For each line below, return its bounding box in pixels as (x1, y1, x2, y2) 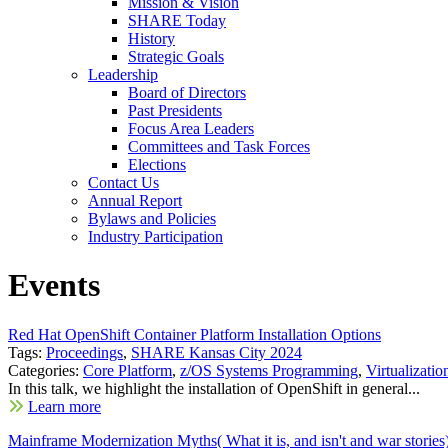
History (128, 30, 175, 47)
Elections (128, 156, 186, 173)
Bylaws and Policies (88, 210, 216, 227)
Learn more (28, 397, 101, 415)
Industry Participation (88, 228, 223, 245)
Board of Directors (128, 84, 246, 101)
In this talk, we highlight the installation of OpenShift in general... (8, 379, 420, 397)
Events (8, 267, 100, 304)
